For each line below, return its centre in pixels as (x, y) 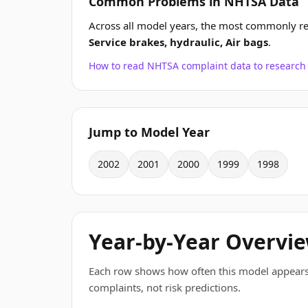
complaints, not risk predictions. (165, 287)
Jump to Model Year (149, 132)
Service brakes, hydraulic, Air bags (178, 42)
